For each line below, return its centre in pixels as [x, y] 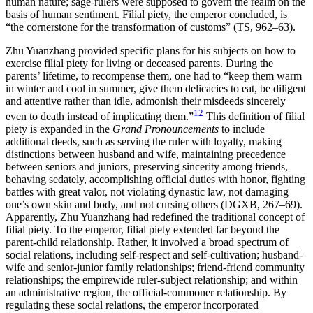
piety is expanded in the [59, 129]
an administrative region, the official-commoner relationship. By [146, 293]
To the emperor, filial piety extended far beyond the [167, 230]
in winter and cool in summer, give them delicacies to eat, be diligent [156, 88]
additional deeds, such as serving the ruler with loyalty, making [144, 142]
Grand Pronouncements [166, 129]
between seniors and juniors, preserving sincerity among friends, [147, 167]
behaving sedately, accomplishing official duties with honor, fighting [155, 180]
